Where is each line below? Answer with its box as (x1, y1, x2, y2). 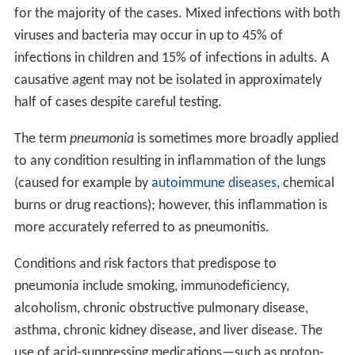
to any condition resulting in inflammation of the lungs (13, 153, 326, 169)
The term (13, 131, 70, 147)
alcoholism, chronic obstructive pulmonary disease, (13, 300, 308, 316)
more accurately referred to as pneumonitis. (13, 219, 269, 235)
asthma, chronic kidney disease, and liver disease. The (13, 323, 323, 338)
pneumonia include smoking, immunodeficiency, (13, 278, 289, 294)
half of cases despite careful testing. (13, 94, 222, 110)
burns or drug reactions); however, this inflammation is (13, 197, 327, 213)
